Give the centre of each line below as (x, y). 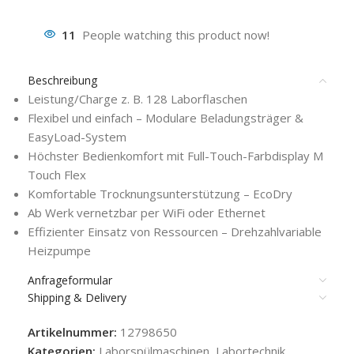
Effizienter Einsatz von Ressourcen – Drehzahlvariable (175, 231)
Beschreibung (62, 80)
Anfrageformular (70, 280)
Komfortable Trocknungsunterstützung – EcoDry (160, 193)
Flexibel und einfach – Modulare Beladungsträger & (166, 117)
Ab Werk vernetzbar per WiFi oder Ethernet (147, 212)
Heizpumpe (59, 250)
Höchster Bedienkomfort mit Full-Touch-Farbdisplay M (175, 155)
